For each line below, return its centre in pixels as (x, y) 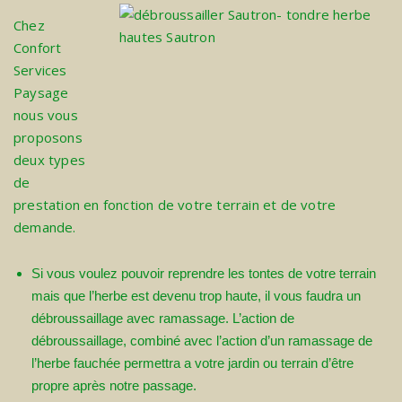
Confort (38, 48)
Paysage (41, 93)
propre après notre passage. (114, 386)
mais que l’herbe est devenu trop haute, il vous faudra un (196, 296)
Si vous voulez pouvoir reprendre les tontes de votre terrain (204, 274)
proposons (48, 138)
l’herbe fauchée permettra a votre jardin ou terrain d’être (192, 363)
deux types (49, 160)
